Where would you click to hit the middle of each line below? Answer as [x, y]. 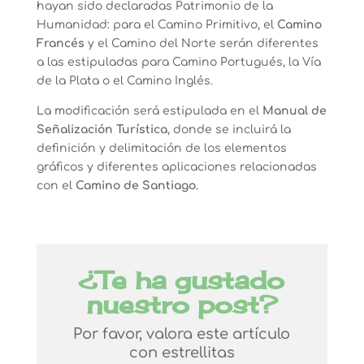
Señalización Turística [102, 130]
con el [56, 186]
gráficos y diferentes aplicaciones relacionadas [176, 167]
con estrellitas [182, 353]
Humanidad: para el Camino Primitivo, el [156, 25]
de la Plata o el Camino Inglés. [124, 81]
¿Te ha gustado [182, 280]
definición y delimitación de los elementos [161, 148]
